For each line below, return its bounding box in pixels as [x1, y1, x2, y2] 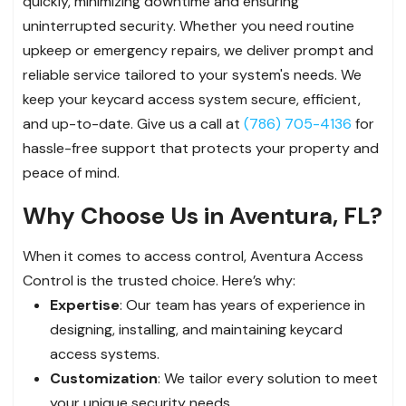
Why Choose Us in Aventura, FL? [23, 200, 382, 232]
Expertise [50, 295, 120, 315]
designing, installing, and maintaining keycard [50, 320, 343, 340]
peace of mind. [23, 163, 120, 183]
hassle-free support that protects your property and [23, 139, 379, 159]
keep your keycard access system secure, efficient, [23, 90, 361, 110]
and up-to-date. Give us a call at [23, 114, 244, 134]
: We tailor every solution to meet [158, 369, 378, 389]
